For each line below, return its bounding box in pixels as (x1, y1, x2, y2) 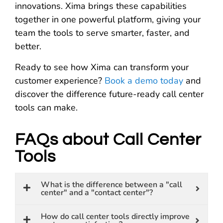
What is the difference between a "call (41, 179, 182, 190)
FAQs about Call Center (15, 130, 202, 148)
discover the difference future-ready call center (15, 88, 204, 100)
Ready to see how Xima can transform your (15, 61, 189, 73)
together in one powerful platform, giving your (15, 13, 201, 26)
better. (15, 40, 41, 53)
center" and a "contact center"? (41, 187, 153, 198)
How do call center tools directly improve (41, 211, 190, 222)
